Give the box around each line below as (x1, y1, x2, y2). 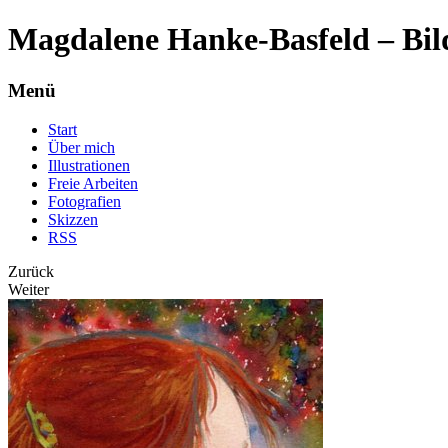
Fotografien (48, 192, 121, 210)
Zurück (8, 262, 54, 280)
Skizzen (48, 210, 98, 228)
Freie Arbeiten (48, 174, 138, 192)
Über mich (48, 138, 115, 156)
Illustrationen (48, 156, 130, 174)
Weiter (8, 280, 49, 298)
